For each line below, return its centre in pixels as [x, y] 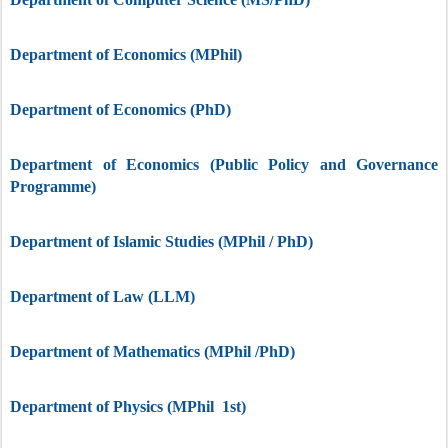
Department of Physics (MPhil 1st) [128, 406]
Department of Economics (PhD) [120, 109]
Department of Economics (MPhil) [126, 54]
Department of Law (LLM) [102, 296]
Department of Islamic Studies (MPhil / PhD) [161, 241]
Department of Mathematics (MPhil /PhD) [152, 351]
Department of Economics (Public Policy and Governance [224, 164]
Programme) [53, 186]
